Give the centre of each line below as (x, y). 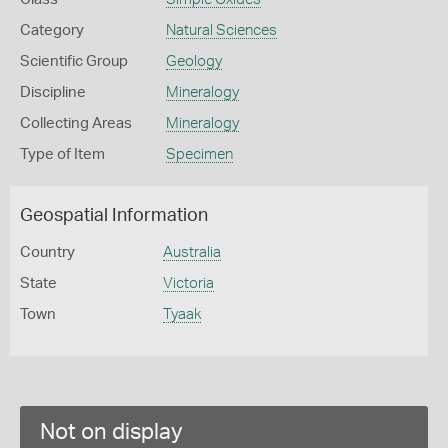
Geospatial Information (114, 216)
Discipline (53, 92)
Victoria (188, 283)
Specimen (199, 154)
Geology (193, 61)
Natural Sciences (221, 30)
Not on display (111, 432)
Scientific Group (74, 61)
